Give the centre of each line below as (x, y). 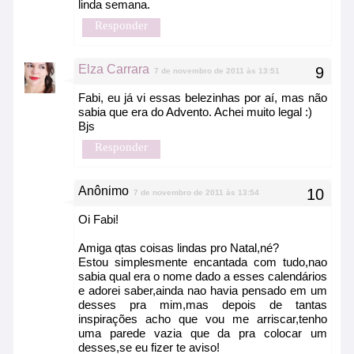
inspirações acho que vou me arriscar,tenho (203, 319)
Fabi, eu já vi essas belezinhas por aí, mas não (203, 98)
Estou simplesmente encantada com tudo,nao (203, 262)
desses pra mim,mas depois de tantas (203, 305)
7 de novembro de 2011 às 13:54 (196, 193)
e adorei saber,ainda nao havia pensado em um (203, 291)
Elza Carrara (114, 70)
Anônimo (104, 191)
